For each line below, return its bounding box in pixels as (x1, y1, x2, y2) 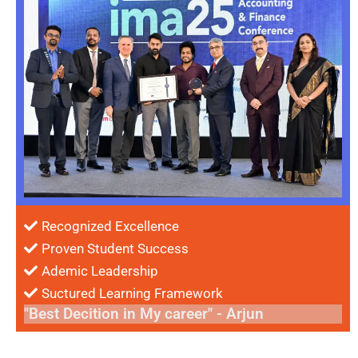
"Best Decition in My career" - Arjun (24, 304, 264, 323)
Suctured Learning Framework (42, 284, 223, 301)
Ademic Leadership (42, 262, 158, 279)
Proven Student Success (42, 240, 189, 257)
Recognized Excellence (42, 217, 179, 234)
